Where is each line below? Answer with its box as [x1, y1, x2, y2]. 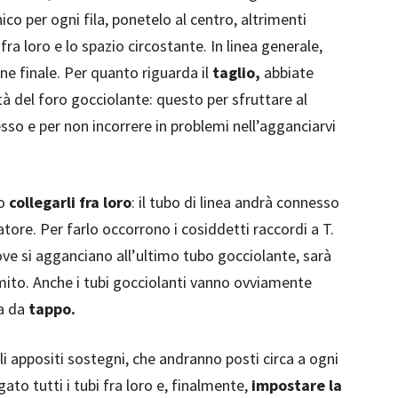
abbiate [260, 62, 314, 83]
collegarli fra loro [9, 192, 131, 212]
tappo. [28, 298, 76, 319]
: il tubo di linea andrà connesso [131, 192, 339, 212]
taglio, [212, 62, 260, 83]
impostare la [251, 375, 342, 395]
